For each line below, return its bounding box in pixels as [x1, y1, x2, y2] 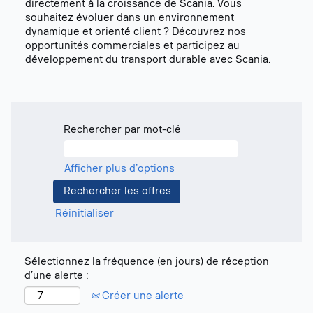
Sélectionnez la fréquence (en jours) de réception [24, 256, 269, 268]
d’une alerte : [24, 270, 89, 282]
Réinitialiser [55, 208, 114, 219]
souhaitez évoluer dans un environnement [25, 12, 234, 24]
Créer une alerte [99, 289, 184, 302]
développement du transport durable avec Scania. [25, 54, 270, 66]
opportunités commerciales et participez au [25, 40, 240, 52]
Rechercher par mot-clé [64, 124, 181, 136]
